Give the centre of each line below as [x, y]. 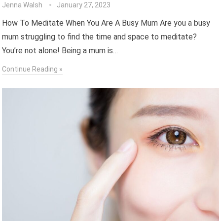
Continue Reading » [33, 69]
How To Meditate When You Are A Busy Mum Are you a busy [106, 23]
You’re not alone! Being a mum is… [60, 50]
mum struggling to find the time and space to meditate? [100, 37]
